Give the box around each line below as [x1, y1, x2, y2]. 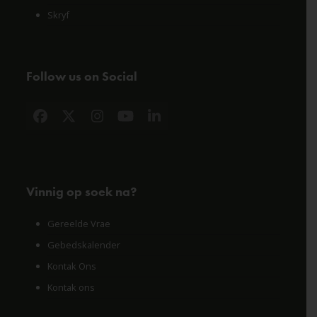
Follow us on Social [25, 67, 137, 84]
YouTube [125, 112, 186, 132]
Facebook [39, 112, 103, 132]
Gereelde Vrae [47, 217, 110, 230]
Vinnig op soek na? [25, 183, 137, 200]
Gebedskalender [47, 238, 120, 251]
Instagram [96, 112, 166, 132]
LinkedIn [153, 112, 212, 132]
